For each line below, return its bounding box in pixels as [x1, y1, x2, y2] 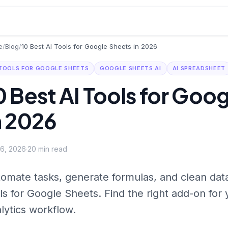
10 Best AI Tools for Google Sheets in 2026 [21, 42, 157, 50]
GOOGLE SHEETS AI [100, 65, 161, 72]
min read [36, 145, 67, 153]
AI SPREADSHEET [172, 65, 225, 72]
